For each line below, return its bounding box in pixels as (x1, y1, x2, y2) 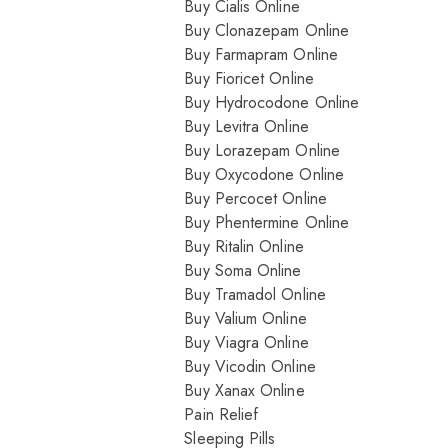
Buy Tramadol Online (184, 283, 326, 306)
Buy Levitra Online (184, 115, 309, 138)
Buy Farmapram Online (184, 43, 338, 66)
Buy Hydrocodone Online (184, 91, 360, 114)
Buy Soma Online (184, 259, 302, 282)
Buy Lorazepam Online (184, 139, 340, 162)
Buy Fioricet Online (184, 67, 314, 90)
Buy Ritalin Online (184, 235, 304, 258)
